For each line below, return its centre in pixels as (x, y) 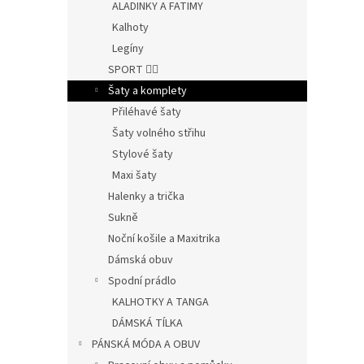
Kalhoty (130, 27)
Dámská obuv (141, 260)
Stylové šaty (143, 154)
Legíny (128, 48)
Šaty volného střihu (159, 133)
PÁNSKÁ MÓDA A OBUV (146, 344)
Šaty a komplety (147, 91)
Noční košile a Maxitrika (164, 238)
